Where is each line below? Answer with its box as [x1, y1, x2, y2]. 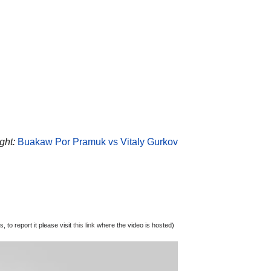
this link [73, 221, 95, 229]
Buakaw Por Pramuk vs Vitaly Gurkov [18, 136, 178, 147]
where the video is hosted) [95, 221, 174, 229]
